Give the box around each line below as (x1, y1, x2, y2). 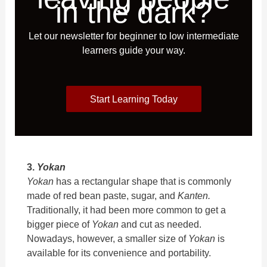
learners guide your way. (82, 45, 185, 55)
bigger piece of (27, 219, 92, 229)
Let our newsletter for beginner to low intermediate (28, 30, 239, 41)
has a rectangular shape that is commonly (56, 176, 232, 187)
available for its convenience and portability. (27, 247, 212, 258)
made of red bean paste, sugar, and (27, 190, 178, 201)
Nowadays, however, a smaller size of (27, 233, 189, 244)
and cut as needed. (121, 219, 202, 229)
